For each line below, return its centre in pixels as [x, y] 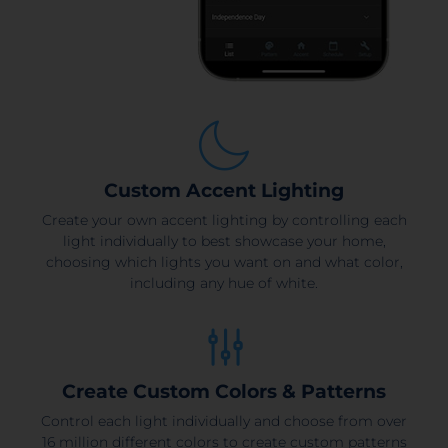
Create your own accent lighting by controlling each [224, 219]
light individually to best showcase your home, [224, 240]
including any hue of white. [224, 282]
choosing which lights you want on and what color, [224, 261]
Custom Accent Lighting [224, 190]
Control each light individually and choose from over [224, 420]
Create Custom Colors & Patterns [224, 391]
